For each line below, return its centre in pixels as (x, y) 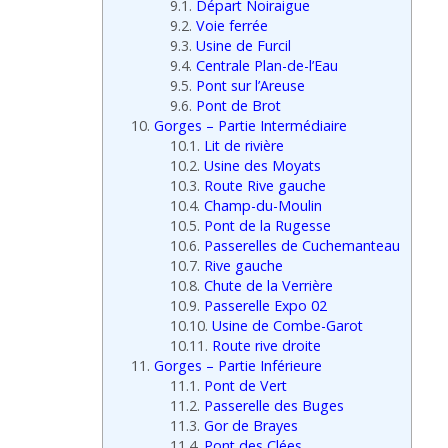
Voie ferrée (230, 26)
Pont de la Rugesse (266, 226)
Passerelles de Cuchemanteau (300, 246)
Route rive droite (265, 346)
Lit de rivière (242, 146)
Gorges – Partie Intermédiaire (248, 126)
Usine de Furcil (242, 46)
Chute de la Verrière (267, 286)
